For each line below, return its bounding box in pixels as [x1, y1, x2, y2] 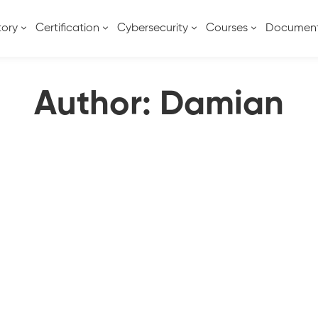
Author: [34, 88, 160, 122]
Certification [35, 23, 99, 34]
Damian [160, 88, 284, 122]
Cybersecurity [117, 23, 188, 34]
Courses [206, 23, 248, 34]
